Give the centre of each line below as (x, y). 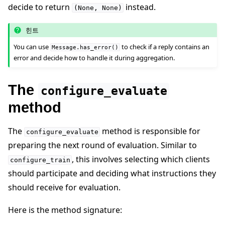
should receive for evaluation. (64, 187)
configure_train (40, 160)
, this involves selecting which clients (141, 159)
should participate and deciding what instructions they (112, 173)
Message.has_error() (85, 47)
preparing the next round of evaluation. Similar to (102, 145)
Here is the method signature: (65, 210)
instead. (140, 7)
